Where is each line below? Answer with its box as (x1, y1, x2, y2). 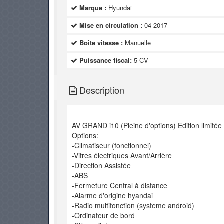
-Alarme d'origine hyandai (72, 190, 153, 200)
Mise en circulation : (79, 20, 142, 30)
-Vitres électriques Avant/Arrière (72, 150, 172, 160)
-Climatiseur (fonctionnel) (72, 140, 151, 150)
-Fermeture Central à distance (72, 180, 167, 190)
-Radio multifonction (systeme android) (72, 200, 194, 210)
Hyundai (108, 3, 132, 12)
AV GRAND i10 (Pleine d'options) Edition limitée (72, 120, 222, 130)
